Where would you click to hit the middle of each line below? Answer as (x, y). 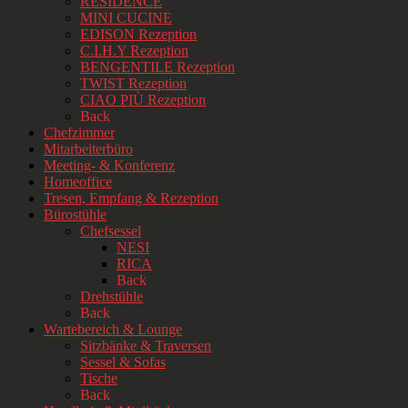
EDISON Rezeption (138, 35)
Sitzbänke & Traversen (146, 346)
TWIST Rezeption (133, 84)
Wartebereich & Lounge (113, 330)
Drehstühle (112, 297)
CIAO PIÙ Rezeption (143, 100)
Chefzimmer (79, 133)
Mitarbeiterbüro (88, 149)
